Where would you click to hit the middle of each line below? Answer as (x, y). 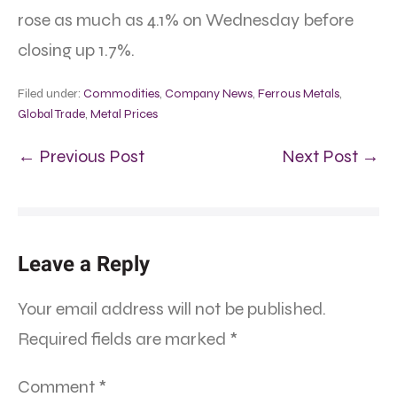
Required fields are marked (124, 339)
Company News (209, 94)
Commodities (121, 94)
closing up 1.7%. (76, 51)
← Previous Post (81, 157)
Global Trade (51, 114)
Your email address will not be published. (172, 309)
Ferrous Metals (299, 94)
